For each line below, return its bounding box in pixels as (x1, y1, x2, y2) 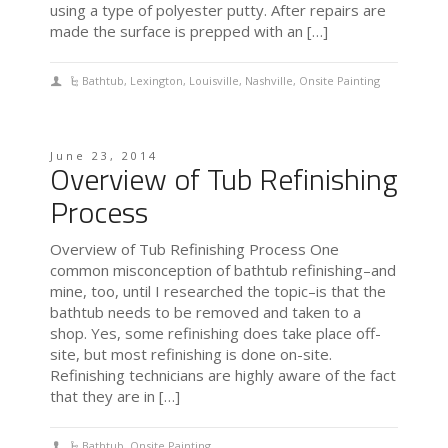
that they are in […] (50, 386, 180, 407)
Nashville (245, 73, 294, 89)
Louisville (189, 73, 240, 89)
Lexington (130, 73, 184, 89)
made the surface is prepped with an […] (50, 21, 328, 42)
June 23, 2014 (50, 148, 158, 164)
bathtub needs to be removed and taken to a (50, 302, 361, 323)
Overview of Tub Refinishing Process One (50, 239, 339, 260)
